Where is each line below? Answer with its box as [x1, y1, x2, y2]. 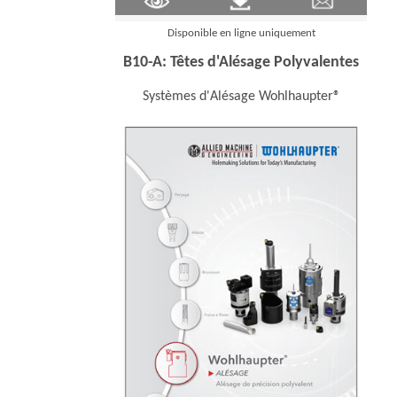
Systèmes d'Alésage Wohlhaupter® [142, 89, 340, 104]
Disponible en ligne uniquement [167, 27, 315, 39]
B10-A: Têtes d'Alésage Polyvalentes [123, 53, 359, 71]
